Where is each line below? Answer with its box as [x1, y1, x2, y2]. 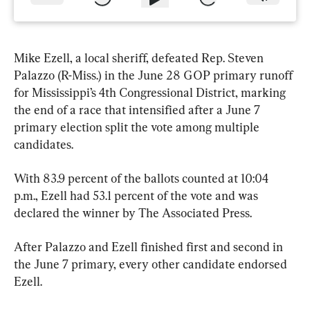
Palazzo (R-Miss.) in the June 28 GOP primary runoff [14, 67, 295, 82]
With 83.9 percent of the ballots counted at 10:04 [14, 170, 271, 185]
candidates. [14, 136, 73, 152]
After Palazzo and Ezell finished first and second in [14, 239, 286, 254]
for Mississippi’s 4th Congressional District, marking [14, 84, 289, 100]
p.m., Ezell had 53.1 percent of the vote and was [14, 188, 261, 203]
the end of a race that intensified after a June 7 [14, 102, 263, 117]
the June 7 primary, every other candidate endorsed [14, 256, 290, 271]
